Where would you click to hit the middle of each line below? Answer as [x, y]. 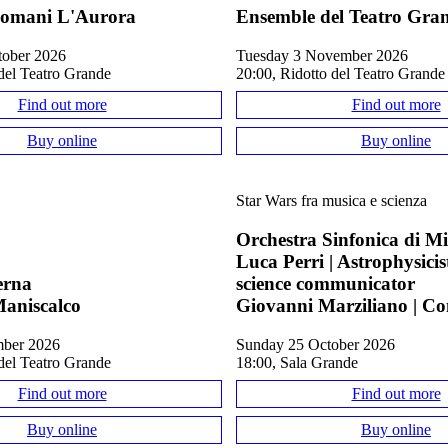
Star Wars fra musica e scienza [331, 201]
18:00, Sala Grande [297, 362]
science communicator [325, 283]
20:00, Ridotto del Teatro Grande [340, 73]
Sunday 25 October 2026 [320, 344]
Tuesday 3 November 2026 [326, 55]
